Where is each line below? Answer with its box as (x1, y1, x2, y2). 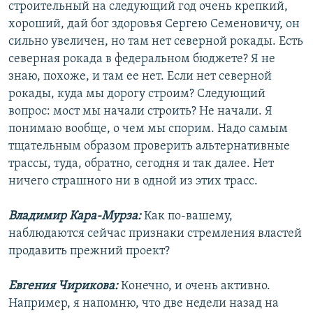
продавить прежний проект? (8, 245, 170, 259)
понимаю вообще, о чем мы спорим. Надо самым (8, 122, 288, 136)
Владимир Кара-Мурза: (8, 210, 144, 224)
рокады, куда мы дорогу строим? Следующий (8, 87, 265, 101)
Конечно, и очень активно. (121, 279, 270, 293)
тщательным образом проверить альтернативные (8, 140, 290, 154)
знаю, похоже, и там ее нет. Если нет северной (8, 70, 272, 84)
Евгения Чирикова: (8, 279, 121, 293)
